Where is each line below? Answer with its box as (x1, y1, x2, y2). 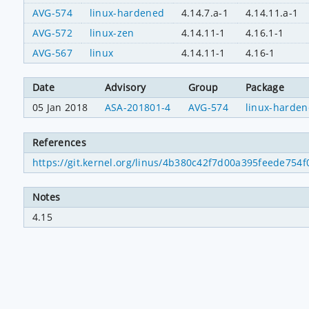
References (32, 135, 87, 149)
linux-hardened (89, 6, 165, 19)
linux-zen (89, 26, 134, 39)
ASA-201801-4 (104, 101, 171, 114)
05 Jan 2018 (32, 101, 88, 114)
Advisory (104, 81, 146, 94)
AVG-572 (32, 26, 73, 39)
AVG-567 (32, 46, 73, 59)
